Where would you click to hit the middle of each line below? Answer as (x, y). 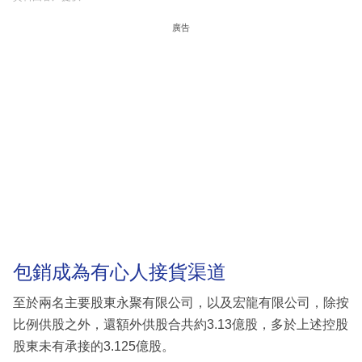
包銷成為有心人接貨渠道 (120, 272)
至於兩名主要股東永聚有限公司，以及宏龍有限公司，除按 (181, 302)
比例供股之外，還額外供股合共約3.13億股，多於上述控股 (181, 324)
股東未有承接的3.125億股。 (94, 346)
